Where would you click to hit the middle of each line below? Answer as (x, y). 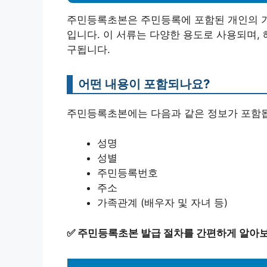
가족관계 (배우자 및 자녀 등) (162, 203)
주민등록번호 (128, 173)
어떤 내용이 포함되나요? (144, 83)
